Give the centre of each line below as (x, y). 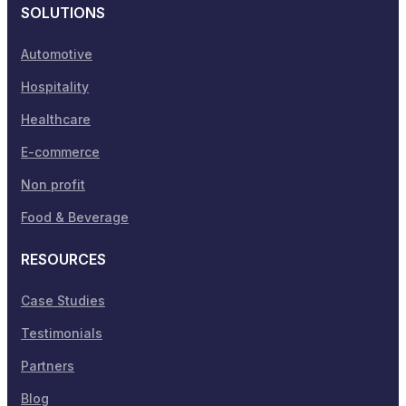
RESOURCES (63, 259)
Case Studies (63, 300)
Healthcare (56, 119)
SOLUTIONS (63, 12)
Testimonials (62, 333)
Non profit (53, 184)
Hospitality (55, 86)
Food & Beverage (75, 217)
